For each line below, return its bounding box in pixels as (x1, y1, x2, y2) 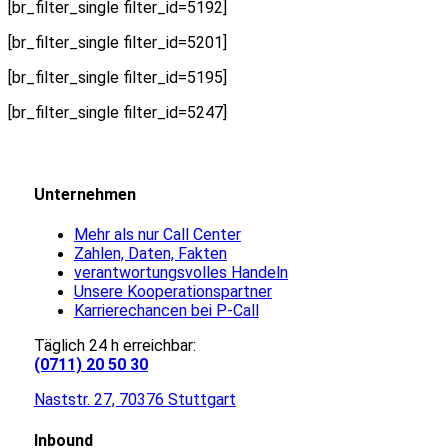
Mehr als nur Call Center (73, 225, 241, 245)
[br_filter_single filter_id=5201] (8, 33, 227, 52)
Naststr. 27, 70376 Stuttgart (33, 390, 236, 410)
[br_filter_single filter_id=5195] (8, 68, 227, 87)
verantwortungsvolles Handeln (73, 263, 288, 283)
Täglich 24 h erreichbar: (33, 336, 196, 356)
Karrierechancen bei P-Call (73, 301, 259, 321)
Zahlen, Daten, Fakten (73, 244, 227, 264)
